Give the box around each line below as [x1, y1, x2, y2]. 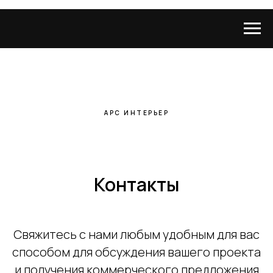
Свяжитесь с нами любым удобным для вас [13, 226, 260, 243]
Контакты [94, 172, 179, 197]
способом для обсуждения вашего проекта [12, 244, 261, 260]
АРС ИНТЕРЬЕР [104, 108, 169, 117]
